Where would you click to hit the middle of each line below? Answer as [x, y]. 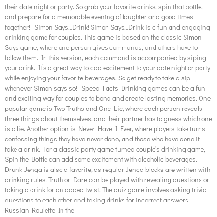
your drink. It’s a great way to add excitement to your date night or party [108, 67]
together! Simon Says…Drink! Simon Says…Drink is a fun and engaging [108, 27]
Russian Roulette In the [39, 210]
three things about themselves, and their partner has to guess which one [108, 118]
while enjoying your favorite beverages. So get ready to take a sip [98, 77]
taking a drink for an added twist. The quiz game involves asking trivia [106, 189]
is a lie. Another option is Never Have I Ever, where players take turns [105, 128]
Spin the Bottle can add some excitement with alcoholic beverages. [101, 159]
